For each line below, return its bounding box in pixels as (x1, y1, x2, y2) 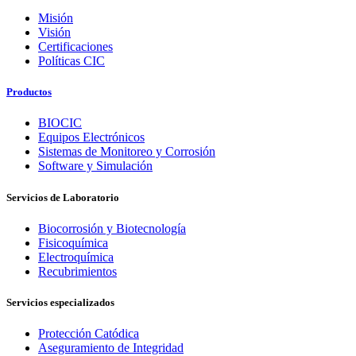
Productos (6, 86, 52, 99)
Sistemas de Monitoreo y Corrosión (38, 145, 215, 159)
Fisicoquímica (38, 235, 108, 250)
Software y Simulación (38, 159, 153, 173)
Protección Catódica (38, 327, 139, 341)
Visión (38, 25, 71, 40)
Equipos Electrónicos (38, 130, 145, 145)
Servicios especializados (6, 296, 114, 308)
